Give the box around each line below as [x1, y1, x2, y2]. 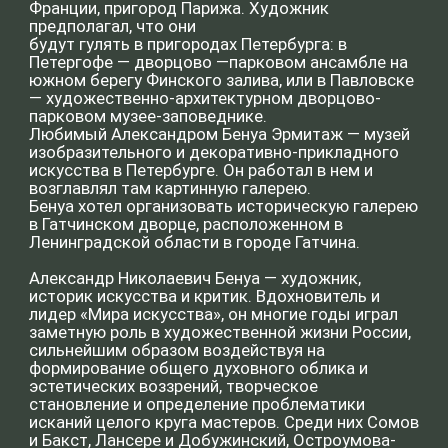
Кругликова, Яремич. [20, 76, 134, 91]
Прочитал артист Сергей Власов [20, 115, 200, 130]
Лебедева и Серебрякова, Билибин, [20, 63, 216, 79]
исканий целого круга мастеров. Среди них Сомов [20, 38, 300, 53]
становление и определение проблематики [20, 25, 261, 40]
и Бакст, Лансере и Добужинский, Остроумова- [20, 50, 284, 66]
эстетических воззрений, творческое [20, 12, 228, 27]
